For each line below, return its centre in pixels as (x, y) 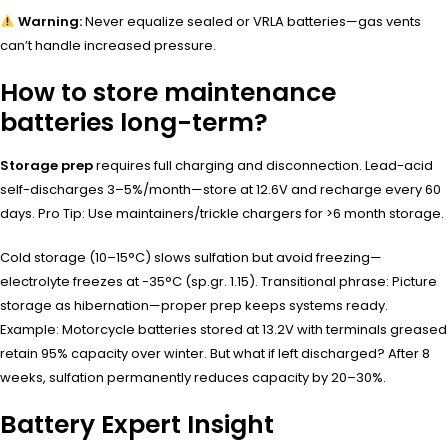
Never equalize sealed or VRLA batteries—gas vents (251, 21)
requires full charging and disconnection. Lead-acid (263, 165)
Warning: (49, 21)
